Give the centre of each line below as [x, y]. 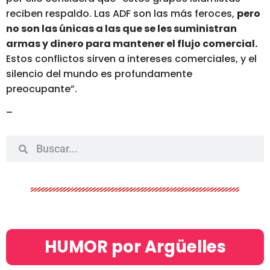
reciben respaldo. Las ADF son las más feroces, [121, 13]
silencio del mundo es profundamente [99, 74]
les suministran [197, 28]
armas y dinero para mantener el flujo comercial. [132, 43]
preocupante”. [42, 89]
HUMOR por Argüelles [135, 246]
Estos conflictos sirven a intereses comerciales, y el [131, 58]
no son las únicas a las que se [82, 28]
